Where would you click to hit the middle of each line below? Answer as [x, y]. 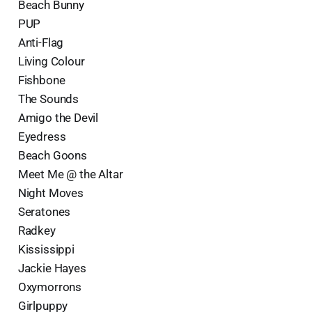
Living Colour [51, 61]
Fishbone [41, 80]
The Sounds [48, 99]
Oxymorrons [50, 287]
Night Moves [50, 193]
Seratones [44, 211]
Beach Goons [52, 155]
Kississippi [46, 249]
